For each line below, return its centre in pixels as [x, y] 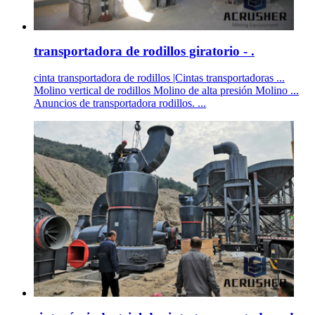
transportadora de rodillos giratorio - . [144, 51]
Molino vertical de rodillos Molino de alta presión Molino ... [166, 91]
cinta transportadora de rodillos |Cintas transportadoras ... [159, 78]
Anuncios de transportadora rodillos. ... [120, 103]
